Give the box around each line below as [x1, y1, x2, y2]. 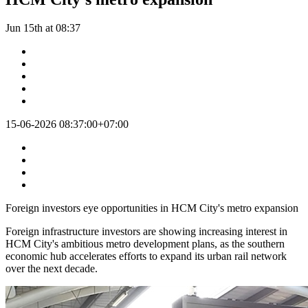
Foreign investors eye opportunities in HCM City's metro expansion [5, 202, 298, 214]
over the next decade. [5, 263, 98, 275]
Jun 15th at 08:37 [5, 22, 80, 34]
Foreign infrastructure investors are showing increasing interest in [5, 225, 287, 238]
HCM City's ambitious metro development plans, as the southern [5, 238, 285, 250]
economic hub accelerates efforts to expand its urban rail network [5, 250, 287, 263]
